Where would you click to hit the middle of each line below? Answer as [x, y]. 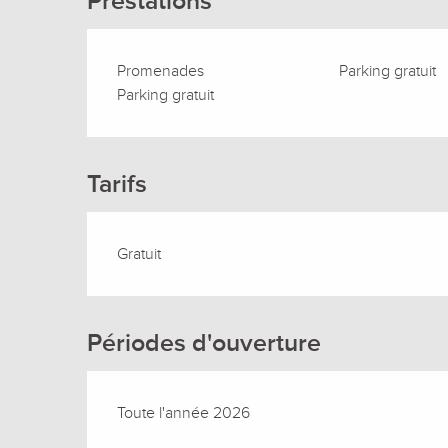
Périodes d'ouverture [204, 343]
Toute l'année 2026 [184, 412]
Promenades [161, 70]
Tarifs [117, 184]
